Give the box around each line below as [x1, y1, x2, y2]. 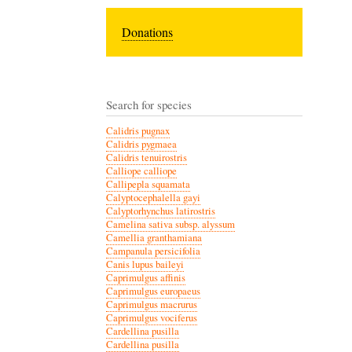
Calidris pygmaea [105, 137, 177, 151]
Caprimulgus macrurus [105, 297, 197, 311]
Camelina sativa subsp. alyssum [105, 217, 235, 231]
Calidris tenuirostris [105, 150, 187, 164]
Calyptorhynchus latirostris [105, 203, 215, 218]
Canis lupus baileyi [105, 257, 184, 271]
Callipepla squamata [105, 177, 190, 191]
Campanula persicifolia [105, 244, 200, 258]
